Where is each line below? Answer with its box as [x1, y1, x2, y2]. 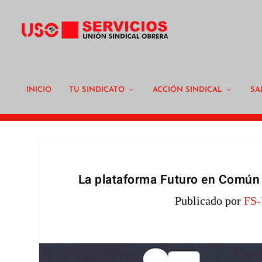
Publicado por [175, 194, 244, 208]
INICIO [26, 85, 51, 94]
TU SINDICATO [69, 85, 125, 94]
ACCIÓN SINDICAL [153, 85, 222, 94]
